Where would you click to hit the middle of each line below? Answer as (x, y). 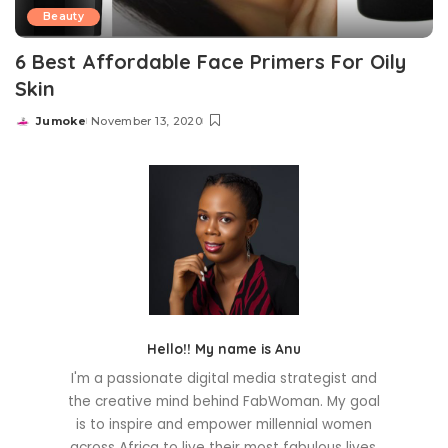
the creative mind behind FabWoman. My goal (224, 402)
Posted (38, 128)
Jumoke (61, 121)
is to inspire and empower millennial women (224, 425)
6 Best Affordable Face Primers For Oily (210, 62)
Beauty (64, 17)
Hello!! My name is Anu (224, 349)
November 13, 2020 (146, 121)
